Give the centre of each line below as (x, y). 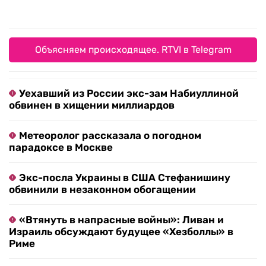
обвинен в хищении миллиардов (92, 105)
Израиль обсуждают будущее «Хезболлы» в (121, 232)
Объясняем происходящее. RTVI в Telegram (133, 50)
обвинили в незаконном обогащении (102, 190)
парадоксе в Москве (61, 148)
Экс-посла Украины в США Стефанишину (125, 178)
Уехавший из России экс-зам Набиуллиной (129, 94)
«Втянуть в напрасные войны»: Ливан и (121, 220)
